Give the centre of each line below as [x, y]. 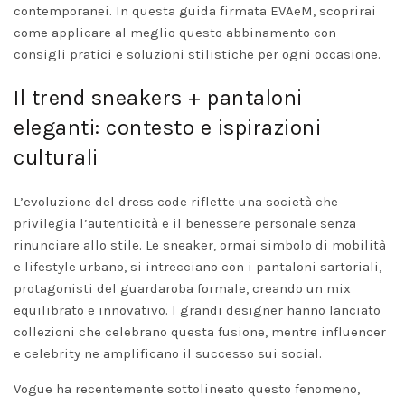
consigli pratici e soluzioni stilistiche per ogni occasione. [197, 54]
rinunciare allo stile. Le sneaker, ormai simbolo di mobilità [200, 245]
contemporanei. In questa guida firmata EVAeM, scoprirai [195, 10]
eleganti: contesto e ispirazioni [167, 127]
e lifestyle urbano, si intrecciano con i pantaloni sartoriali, [198, 266]
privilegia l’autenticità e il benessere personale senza [185, 223]
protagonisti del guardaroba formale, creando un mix [182, 288]
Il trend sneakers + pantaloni [158, 97]
